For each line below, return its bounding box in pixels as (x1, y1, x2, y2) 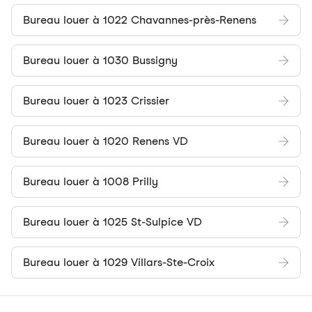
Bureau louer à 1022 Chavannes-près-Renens (23, 13, 256, 26)
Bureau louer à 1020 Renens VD (23, 134, 188, 148)
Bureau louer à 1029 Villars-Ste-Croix (23, 256, 214, 269)
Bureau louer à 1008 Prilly (23, 175, 158, 188)
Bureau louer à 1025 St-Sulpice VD (23, 215, 202, 228)
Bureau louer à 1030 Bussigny (23, 54, 178, 67)
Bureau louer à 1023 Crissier (23, 94, 169, 107)
